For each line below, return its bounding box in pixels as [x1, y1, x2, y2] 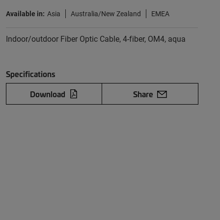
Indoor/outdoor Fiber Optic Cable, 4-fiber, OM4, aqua [5, 33, 186, 44]
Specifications [5, 68, 55, 79]
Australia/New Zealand [70, 9, 141, 18]
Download [29, 88, 65, 99]
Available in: [5, 9, 45, 18]
